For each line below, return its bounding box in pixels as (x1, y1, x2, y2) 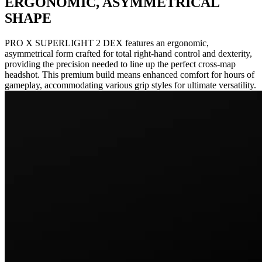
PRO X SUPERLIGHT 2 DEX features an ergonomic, (5, 38, 209, 49)
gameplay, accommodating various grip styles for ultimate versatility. (5, 80, 256, 91)
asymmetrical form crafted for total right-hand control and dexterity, (5, 49, 252, 59)
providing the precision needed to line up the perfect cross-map (5, 59, 236, 70)
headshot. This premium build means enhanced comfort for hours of (5, 70, 254, 80)
